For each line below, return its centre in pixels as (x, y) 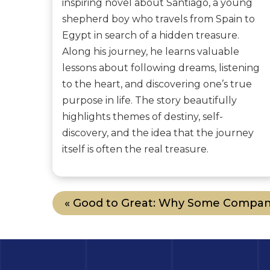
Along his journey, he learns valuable (151, 52)
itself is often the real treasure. (136, 149)
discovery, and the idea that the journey (158, 133)
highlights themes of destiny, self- (143, 117)
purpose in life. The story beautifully (150, 101)
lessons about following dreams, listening (161, 68)
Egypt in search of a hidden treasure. (151, 36)
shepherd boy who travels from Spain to (159, 19)
